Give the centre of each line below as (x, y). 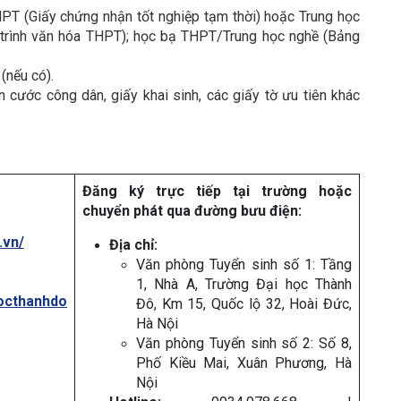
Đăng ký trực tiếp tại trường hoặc (217, 192)
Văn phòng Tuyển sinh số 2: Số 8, (244, 344)
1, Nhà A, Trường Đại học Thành (244, 285)
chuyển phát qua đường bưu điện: (192, 211)
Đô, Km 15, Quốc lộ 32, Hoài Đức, (244, 304)
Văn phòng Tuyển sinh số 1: (226, 265)
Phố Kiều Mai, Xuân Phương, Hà (244, 363)
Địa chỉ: (133, 245)
